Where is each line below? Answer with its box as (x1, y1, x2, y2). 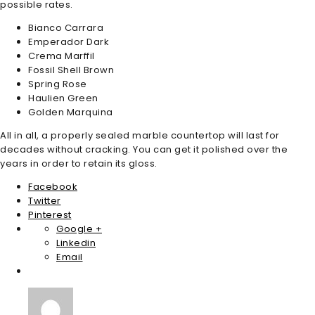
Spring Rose (28, 77, 87, 91)
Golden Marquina (28, 105, 113, 119)
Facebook (28, 179, 77, 193)
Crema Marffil (28, 49, 95, 63)
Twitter (28, 193, 61, 207)
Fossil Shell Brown (28, 63, 114, 77)
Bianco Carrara (28, 20, 103, 34)
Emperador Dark (28, 34, 109, 49)
